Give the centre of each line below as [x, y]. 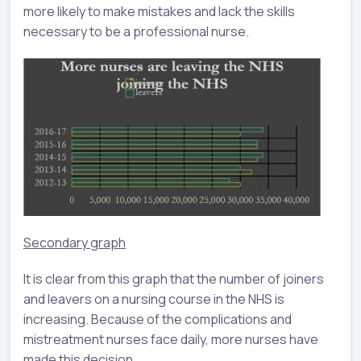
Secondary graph [75, 243]
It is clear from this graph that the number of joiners [174, 279]
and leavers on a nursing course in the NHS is [154, 299]
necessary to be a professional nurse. [136, 32]
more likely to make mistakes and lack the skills [159, 12]
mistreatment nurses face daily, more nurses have [171, 340]
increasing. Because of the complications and [158, 320]
